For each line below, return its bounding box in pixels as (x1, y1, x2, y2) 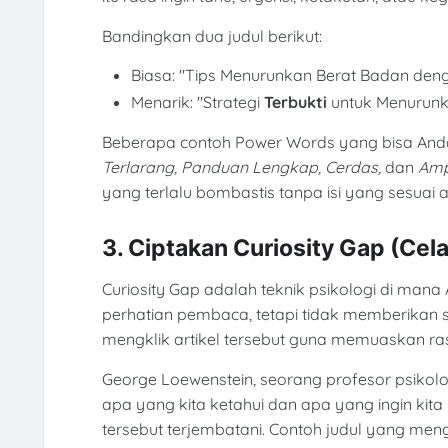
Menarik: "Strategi (131, 92, 265, 113)
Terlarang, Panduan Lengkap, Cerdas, (101, 156, 381, 177)
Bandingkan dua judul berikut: (101, 25, 322, 46)
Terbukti (264, 92, 328, 113)
